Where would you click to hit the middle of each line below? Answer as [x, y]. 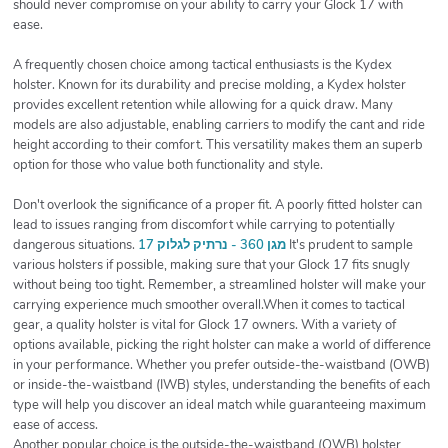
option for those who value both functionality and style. [168, 165]
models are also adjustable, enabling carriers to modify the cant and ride [219, 125]
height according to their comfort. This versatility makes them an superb [218, 145]
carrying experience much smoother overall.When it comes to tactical [209, 305]
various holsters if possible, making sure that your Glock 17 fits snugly [211, 265]
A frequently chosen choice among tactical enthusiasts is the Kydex [202, 65]
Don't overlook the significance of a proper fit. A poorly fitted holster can [217, 205]
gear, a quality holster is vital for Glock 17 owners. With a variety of [204, 325]
